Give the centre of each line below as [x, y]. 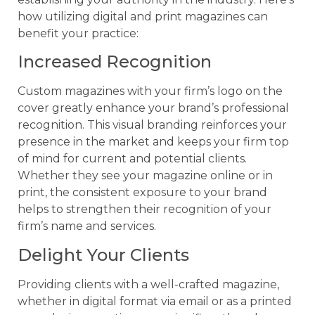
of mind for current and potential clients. [132, 159]
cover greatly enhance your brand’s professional [153, 108]
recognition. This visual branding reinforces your [152, 125]
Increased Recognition [115, 62]
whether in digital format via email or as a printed [155, 301]
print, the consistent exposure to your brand [142, 193]
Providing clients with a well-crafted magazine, [148, 284]
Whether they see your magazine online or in [145, 176]
